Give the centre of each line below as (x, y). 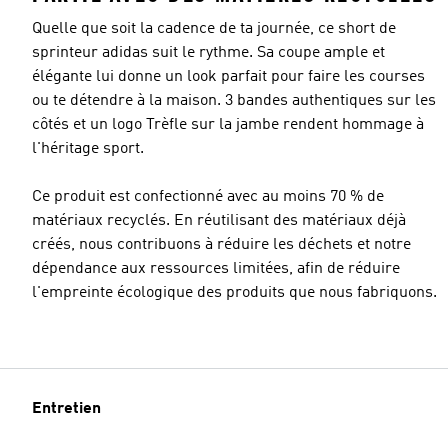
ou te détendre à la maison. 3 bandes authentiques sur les (234, 100)
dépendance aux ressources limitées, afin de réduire (216, 268)
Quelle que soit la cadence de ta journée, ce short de (214, 28)
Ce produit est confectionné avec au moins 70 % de (208, 196)
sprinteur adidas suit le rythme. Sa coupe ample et (208, 52)
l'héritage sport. (88, 148)
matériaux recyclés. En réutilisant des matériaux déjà (219, 220)
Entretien (66, 409)
